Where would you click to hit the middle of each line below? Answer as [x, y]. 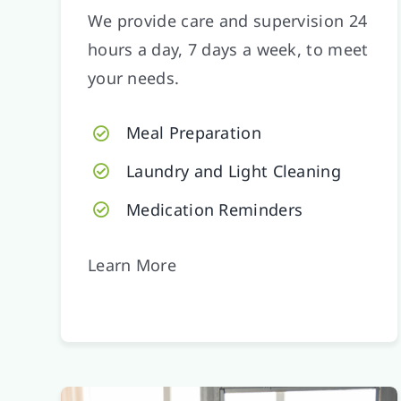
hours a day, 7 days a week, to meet [228, 50]
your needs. [133, 78]
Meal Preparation [194, 133]
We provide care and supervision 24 [227, 21]
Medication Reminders [215, 209]
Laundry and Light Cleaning [234, 171]
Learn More [132, 264]
